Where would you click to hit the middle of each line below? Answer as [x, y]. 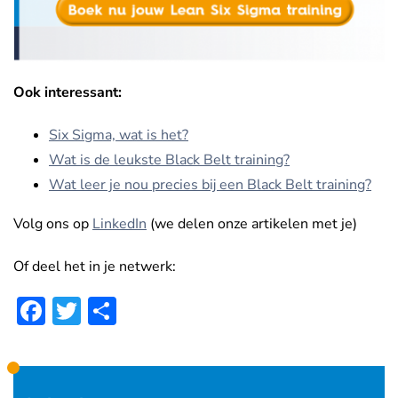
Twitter [126, 311]
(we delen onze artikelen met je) [252, 224]
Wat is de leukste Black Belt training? [169, 160]
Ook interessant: [68, 93]
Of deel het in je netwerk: [95, 267]
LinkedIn [119, 224]
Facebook [106, 311]
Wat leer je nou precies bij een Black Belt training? [210, 185]
